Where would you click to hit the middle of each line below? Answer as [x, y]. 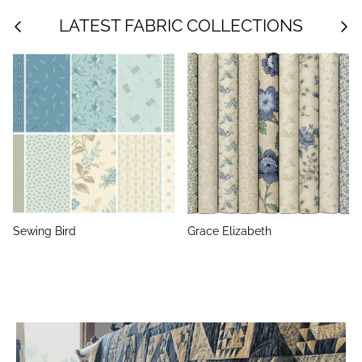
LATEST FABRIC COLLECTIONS [181, 25]
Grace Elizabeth [229, 231]
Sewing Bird [44, 231]
